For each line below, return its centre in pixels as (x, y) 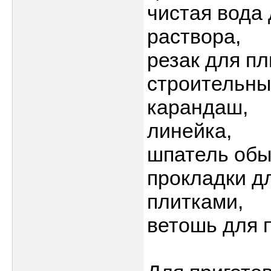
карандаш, (198, 107)
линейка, (189, 131)
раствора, (194, 37)
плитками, (195, 202)
